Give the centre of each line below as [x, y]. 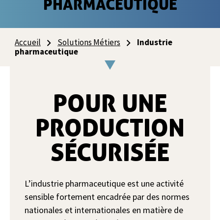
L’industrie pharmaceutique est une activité [104, 183]
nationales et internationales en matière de [104, 210]
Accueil [28, 42]
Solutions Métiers [89, 42]
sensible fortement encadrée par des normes [107, 197]
